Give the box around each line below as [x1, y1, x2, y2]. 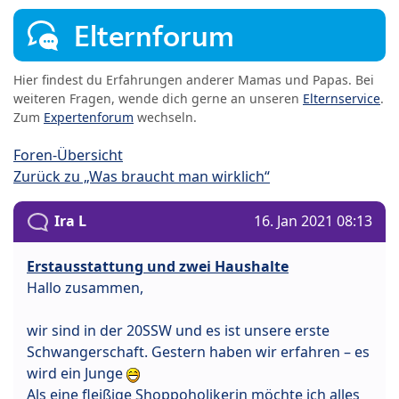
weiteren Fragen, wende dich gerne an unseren [13, 90, 303, 108]
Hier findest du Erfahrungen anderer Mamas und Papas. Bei [13, 71, 374, 89]
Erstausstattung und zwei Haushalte [27, 256, 289, 277]
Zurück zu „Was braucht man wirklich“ [13, 167, 270, 187]
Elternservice [303, 90, 380, 108]
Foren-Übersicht [13, 145, 123, 166]
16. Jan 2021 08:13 [254, 211, 372, 232]
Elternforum [74, 18, 234, 55]
